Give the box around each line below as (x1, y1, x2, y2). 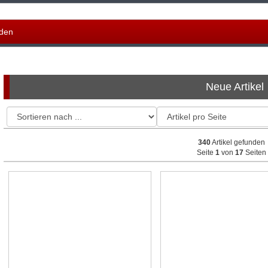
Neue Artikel (205, 81, 264, 93)
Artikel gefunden (211, 138, 266, 147)
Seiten (243, 148, 267, 157)
